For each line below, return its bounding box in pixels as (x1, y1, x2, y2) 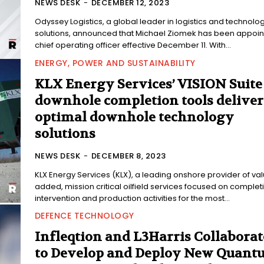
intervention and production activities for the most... (34, 192, 230, 204)
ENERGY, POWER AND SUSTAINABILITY (34, 57, 196, 69)
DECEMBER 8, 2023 (91, 150, 166, 161)
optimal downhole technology (34, 108, 234, 126)
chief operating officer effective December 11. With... (34, 39, 231, 51)
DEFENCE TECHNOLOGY (34, 210, 134, 222)
